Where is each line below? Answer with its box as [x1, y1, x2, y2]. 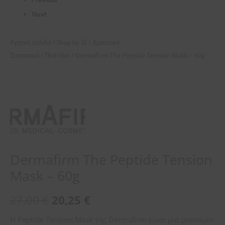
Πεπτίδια [45, 53, 70, 59]
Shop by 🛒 [57, 40, 87, 46]
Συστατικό [10, 53, 39, 59]
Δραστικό [92, 40, 120, 46]
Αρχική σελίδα [10, 40, 51, 46]
